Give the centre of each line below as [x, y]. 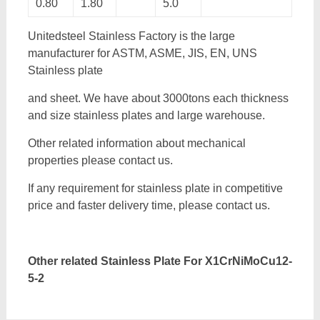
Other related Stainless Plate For [116, 261]
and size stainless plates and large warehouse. [146, 115]
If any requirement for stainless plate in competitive [155, 188]
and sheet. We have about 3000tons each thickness [158, 98]
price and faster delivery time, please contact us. [149, 205]
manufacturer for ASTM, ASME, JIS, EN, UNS [142, 53]
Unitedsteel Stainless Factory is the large [131, 36]
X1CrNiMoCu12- [248, 261]
